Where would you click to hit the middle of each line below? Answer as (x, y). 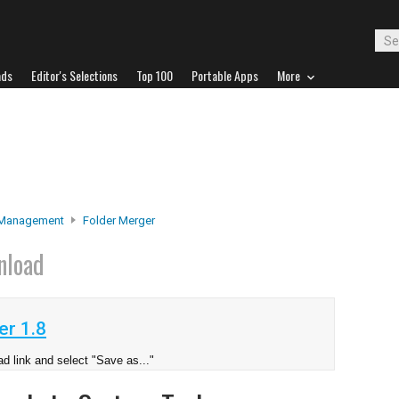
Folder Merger (119, 220)
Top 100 (155, 75)
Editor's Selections (74, 75)
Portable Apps (225, 75)
